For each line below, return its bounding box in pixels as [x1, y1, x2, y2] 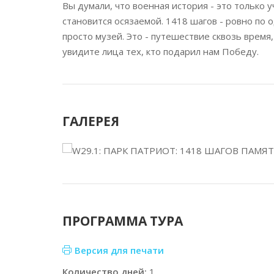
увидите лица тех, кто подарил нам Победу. [62, 45, 259, 57]
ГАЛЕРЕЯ [62, 113, 119, 130]
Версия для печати [75, 244, 164, 256]
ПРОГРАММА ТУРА [62, 212, 183, 229]
